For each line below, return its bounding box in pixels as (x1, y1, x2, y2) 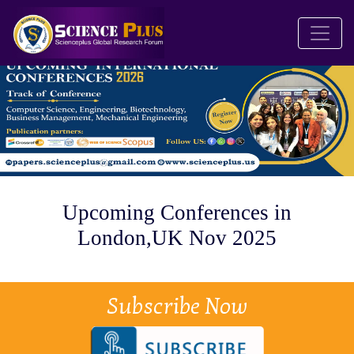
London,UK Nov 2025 (77, 226, 277, 250)
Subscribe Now (107, 293, 247, 321)
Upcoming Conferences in (62, 201, 292, 225)
